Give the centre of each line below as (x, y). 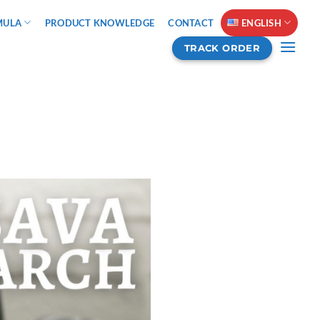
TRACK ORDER (222, 47)
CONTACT (191, 22)
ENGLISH (261, 22)
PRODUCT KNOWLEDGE (100, 22)
